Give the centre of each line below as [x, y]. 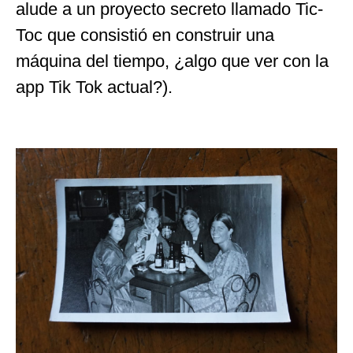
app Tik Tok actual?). [94, 87]
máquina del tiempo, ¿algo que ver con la [172, 61]
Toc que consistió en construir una [145, 35]
